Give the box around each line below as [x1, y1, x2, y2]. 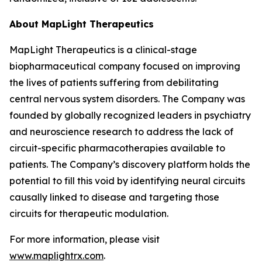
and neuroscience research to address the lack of [9, 126, 233, 137]
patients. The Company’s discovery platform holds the [9, 158, 250, 170]
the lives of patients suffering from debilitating [9, 77, 219, 88]
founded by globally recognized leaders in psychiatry [9, 109, 251, 121]
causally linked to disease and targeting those [9, 191, 219, 203]
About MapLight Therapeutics [9, 18, 154, 30]
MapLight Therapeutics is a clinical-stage [9, 44, 197, 56]
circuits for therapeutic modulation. [9, 208, 168, 219]
